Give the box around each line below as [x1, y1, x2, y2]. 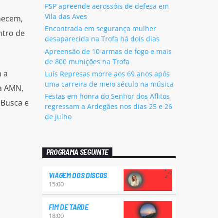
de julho [44, 111, 72, 121]
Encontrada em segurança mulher [44, 24, 156, 34]
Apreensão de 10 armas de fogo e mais [44, 46, 172, 56]
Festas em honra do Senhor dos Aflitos [44, 91, 170, 101]
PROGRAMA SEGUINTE [46, 147, 109, 157]
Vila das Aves [44, 12, 87, 21]
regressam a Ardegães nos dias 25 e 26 [44, 101, 172, 111]
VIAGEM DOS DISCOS [48, 170, 108, 180]
